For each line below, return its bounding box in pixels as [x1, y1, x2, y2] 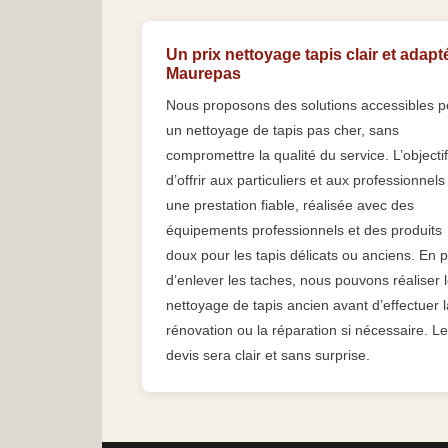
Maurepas [166, 65, 241, 83]
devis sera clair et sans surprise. [166, 347, 370, 364]
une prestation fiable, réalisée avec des [166, 197, 414, 214]
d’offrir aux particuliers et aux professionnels [166, 172, 445, 189]
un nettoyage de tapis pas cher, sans [166, 122, 399, 139]
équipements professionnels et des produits [166, 222, 442, 239]
